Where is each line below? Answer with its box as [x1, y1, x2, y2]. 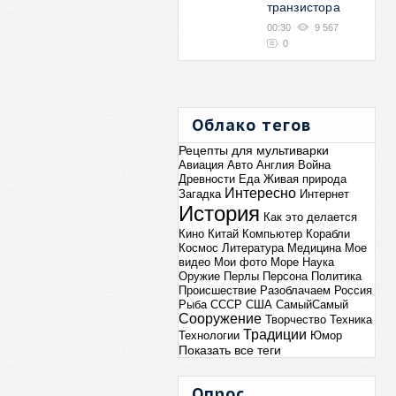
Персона [262, 270, 308, 283]
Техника [329, 313, 372, 326]
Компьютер [241, 227, 302, 240]
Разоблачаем [259, 284, 331, 297]
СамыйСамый [275, 298, 348, 311]
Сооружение [178, 311, 262, 326]
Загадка [178, 187, 221, 201]
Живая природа [263, 172, 346, 186]
